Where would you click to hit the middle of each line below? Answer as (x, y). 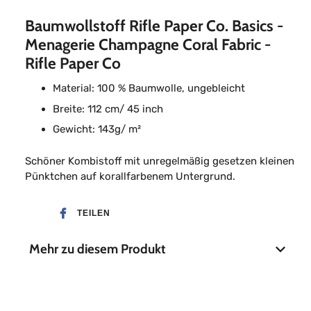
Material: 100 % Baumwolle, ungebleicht (149, 89)
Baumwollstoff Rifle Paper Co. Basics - (154, 26)
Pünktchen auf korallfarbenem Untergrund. (130, 177)
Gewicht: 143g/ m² (97, 129)
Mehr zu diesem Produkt (97, 249)
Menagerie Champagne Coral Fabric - (148, 45)
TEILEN (94, 213)
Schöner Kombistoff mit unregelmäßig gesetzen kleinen (160, 161)
